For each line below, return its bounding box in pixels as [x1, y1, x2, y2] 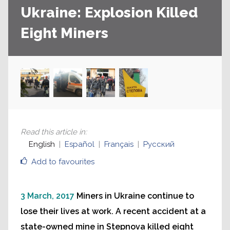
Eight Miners [21, 25, 108, 42]
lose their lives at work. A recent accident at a [21, 206, 206, 216]
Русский [143, 140, 175, 149]
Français [104, 140, 133, 149]
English [29, 140, 55, 149]
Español [65, 140, 94, 149]
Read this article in [21, 127, 85, 137]
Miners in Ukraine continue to [76, 191, 194, 201]
